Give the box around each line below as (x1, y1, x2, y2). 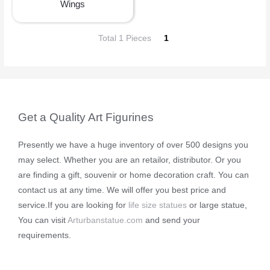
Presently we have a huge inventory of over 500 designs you (18, 140, 248, 149)
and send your (143, 215, 200, 225)
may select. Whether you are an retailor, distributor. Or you (18, 155, 241, 165)
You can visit (18, 215, 67, 225)
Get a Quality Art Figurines (18, 110, 154, 124)
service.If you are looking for (18, 200, 128, 210)
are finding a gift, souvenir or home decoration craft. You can (18, 170, 249, 180)
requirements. (18, 230, 71, 240)
